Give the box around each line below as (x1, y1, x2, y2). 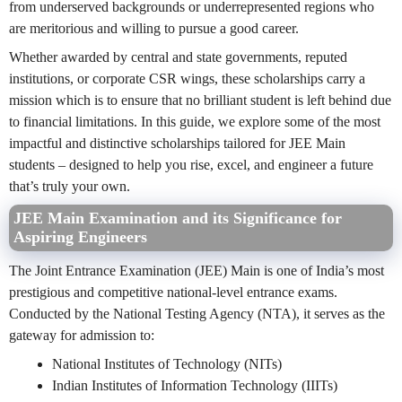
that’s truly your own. (9, 178, 130, 194)
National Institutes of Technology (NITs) (52, 355, 282, 371)
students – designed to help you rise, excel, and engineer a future (9, 156, 373, 172)
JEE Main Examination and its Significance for (13, 208, 342, 227)
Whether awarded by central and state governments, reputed (9, 48, 347, 65)
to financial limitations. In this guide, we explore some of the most (9, 113, 380, 129)
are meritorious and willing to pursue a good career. (9, 20, 299, 36)
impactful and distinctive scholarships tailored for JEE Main (9, 135, 345, 151)
